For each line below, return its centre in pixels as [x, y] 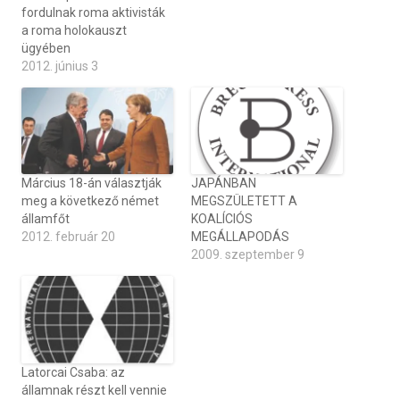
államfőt [46, 219]
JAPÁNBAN [224, 183]
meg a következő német [90, 201]
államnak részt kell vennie [94, 390]
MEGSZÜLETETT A [244, 201]
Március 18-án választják [92, 183]
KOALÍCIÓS [222, 219]
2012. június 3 [60, 67]
